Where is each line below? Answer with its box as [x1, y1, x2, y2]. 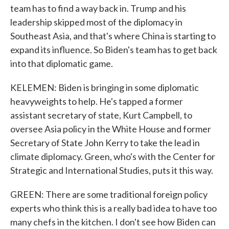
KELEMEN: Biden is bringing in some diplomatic [10, 82, 199, 93]
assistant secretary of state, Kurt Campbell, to [10, 109, 192, 121]
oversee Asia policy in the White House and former [10, 123, 211, 134]
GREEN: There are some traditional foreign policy [10, 189, 208, 200]
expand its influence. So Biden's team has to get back [10, 44, 217, 55]
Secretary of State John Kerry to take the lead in [10, 137, 200, 148]
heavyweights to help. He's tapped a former [10, 96, 183, 107]
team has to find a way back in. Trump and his [10, 3, 186, 14]
